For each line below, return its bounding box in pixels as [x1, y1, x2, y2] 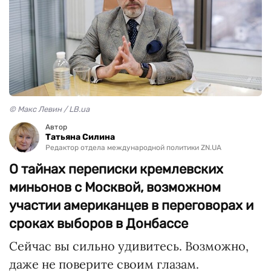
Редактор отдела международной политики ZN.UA [45, 143, 221, 152]
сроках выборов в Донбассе [9, 215, 188, 232]
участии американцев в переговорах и [9, 197, 253, 214]
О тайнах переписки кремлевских [9, 160, 223, 177]
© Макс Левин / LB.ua [9, 104, 90, 114]
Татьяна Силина [45, 131, 115, 142]
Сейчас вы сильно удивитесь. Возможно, [9, 238, 249, 253]
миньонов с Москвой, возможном [9, 178, 221, 195]
